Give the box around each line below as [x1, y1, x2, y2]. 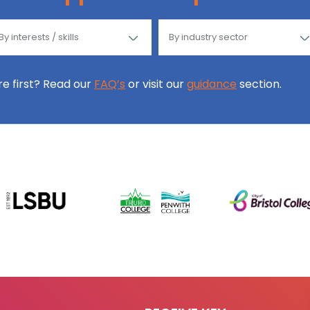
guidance [187, 75, 237, 92]
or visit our [125, 75, 187, 92]
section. [237, 75, 282, 92]
